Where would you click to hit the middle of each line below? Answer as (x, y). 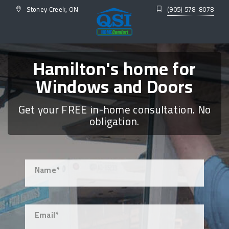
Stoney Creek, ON (52, 9)
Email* (47, 215)
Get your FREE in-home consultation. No (114, 109)
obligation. (114, 121)
